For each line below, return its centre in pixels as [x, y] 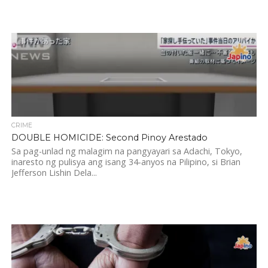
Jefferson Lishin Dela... [54, 173]
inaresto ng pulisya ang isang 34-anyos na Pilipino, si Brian [126, 162]
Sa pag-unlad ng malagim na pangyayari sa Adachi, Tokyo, [127, 151]
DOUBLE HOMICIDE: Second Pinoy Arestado [109, 138]
